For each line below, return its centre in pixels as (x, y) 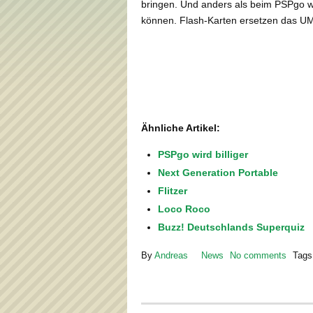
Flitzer (173, 190)
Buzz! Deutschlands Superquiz (231, 227)
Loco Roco (184, 209)
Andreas (171, 256)
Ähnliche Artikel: (181, 128)
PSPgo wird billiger (203, 154)
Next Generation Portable (218, 172)
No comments (258, 256)
